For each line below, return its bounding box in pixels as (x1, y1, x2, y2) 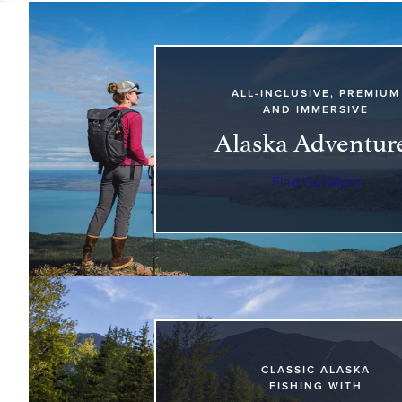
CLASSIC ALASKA (261, 363, 371, 377)
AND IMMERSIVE (263, 103, 369, 117)
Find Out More (271, 173, 361, 192)
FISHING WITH (269, 380, 363, 393)
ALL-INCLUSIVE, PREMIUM (232, 87, 400, 100)
